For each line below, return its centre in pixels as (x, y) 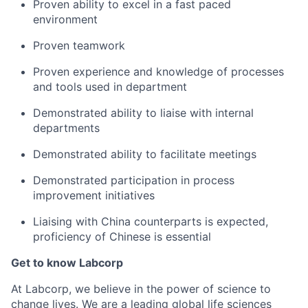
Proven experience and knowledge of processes (158, 71)
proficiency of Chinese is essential (122, 236)
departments (66, 128)
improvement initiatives (94, 195)
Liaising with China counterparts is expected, (151, 221)
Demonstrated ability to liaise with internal (143, 113)
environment (65, 19)
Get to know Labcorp (67, 263)
